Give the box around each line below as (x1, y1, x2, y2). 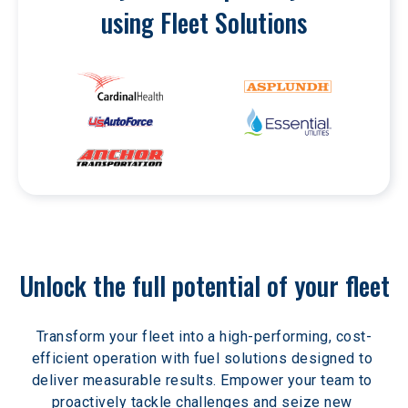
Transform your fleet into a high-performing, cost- (36, 328, 372, 345)
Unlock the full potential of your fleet (18, 267, 390, 304)
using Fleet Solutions (101, 4, 307, 41)
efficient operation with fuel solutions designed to (31, 350, 377, 367)
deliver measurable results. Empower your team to (31, 372, 377, 389)
